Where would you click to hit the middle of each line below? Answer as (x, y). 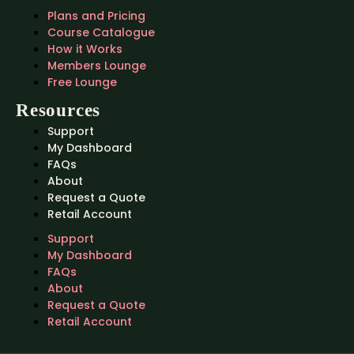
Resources (58, 110)
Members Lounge (97, 66)
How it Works (85, 49)
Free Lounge (82, 82)
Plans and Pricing (96, 16)
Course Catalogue (101, 32)
